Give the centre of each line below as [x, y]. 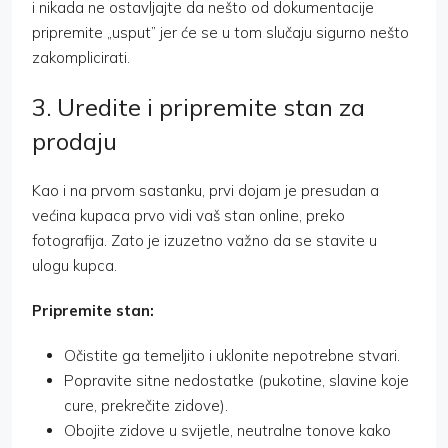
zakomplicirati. [81, 58]
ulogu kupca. [74, 266]
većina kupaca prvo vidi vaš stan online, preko [188, 216]
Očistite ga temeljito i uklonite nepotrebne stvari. [232, 356]
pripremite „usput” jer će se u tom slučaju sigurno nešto [220, 33]
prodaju [74, 141]
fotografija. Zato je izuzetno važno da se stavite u [204, 241]
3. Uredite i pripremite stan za [198, 107]
